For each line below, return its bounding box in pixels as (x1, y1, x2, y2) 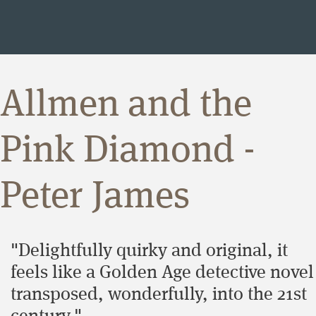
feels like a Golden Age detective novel (11, 263, 314, 282)
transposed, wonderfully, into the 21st (11, 285, 307, 304)
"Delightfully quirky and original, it (11, 241, 288, 260)
